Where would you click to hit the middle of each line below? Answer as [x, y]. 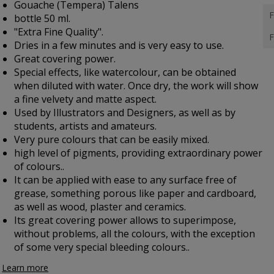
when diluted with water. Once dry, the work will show [136, 86]
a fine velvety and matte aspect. [86, 99]
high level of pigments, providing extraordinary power [139, 153]
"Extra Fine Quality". [59, 32]
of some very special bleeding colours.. [102, 247]
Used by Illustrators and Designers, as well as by [125, 113]
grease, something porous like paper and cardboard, [135, 193]
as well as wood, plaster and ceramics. [100, 207]
